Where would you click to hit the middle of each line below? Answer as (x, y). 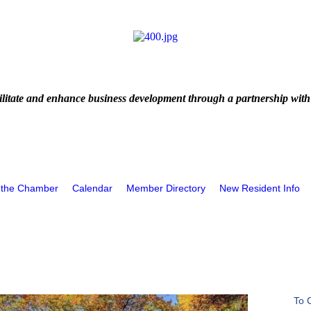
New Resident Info (260, 188)
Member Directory (166, 188)
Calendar (92, 188)
